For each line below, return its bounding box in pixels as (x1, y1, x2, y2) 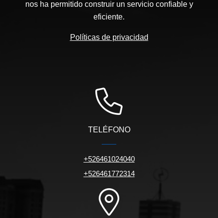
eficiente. (93, 12, 125, 21)
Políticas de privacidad (70, 33, 148, 41)
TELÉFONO (88, 125, 130, 134)
